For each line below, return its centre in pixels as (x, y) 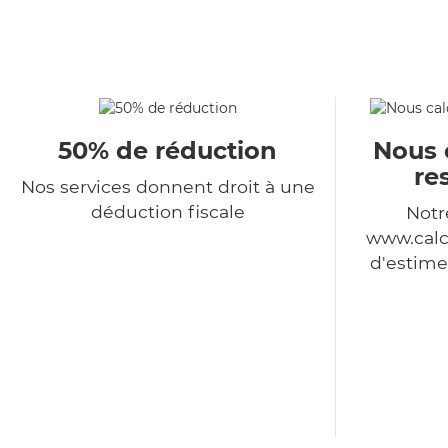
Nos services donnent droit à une (167, 187)
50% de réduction (167, 151)
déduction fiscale (167, 212)
